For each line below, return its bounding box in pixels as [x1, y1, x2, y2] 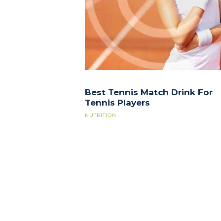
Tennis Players [85, 98, 150, 108]
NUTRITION [85, 111, 116, 118]
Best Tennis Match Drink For [85, 87, 213, 98]
